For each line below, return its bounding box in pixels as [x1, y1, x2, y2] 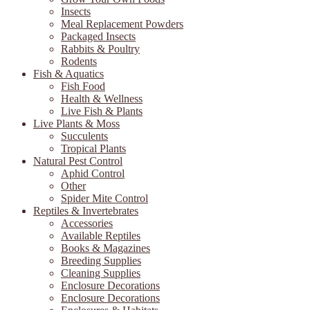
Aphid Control [61, 167, 125, 179]
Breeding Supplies [61, 254, 141, 266]
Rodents [61, 55, 97, 67]
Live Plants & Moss [33, 117, 120, 129]
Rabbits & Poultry [61, 42, 140, 55]
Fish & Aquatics [33, 67, 104, 80]
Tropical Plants [61, 142, 126, 154]
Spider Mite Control [61, 192, 148, 204]
